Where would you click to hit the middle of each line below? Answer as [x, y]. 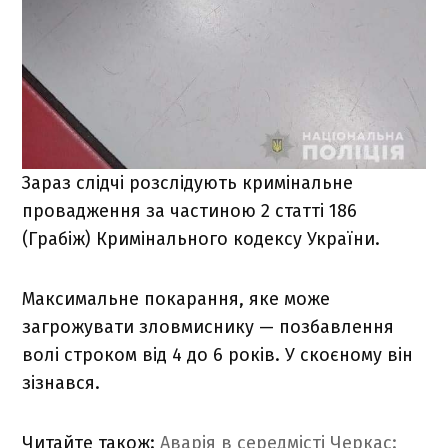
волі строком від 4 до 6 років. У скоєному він [218, 354]
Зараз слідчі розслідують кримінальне [188, 182]
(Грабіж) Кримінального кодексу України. [201, 238]
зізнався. [61, 382]
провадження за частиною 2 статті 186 [190, 210]
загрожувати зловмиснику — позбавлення [208, 326]
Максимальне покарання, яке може [176, 298]
